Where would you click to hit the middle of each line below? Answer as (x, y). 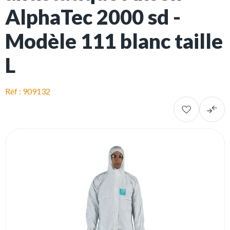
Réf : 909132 (28, 91)
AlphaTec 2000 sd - (93, 17)
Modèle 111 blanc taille (114, 41)
